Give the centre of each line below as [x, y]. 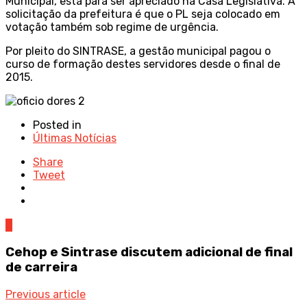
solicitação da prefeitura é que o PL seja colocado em [143, 14]
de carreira [41, 268]
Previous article [46, 294]
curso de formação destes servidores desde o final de [143, 64]
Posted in [57, 125]
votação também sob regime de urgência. [112, 27]
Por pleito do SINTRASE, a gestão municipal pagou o [138, 51]
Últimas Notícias [75, 138]
